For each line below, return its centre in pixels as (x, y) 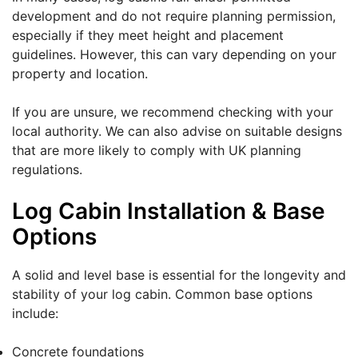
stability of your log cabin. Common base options (162, 294)
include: (35, 314)
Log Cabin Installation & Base (169, 211)
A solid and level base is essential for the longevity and (179, 275)
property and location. (80, 74)
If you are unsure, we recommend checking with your (173, 112)
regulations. (47, 170)
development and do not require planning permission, (174, 16)
